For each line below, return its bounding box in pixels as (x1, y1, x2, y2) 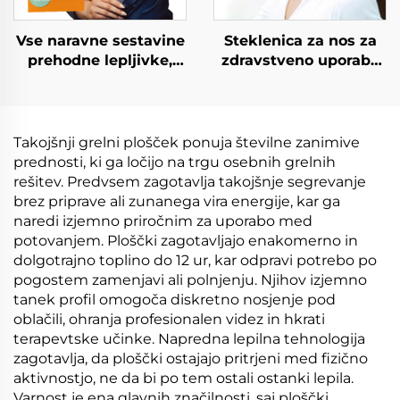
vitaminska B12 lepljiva (13, 111, 187, 128)
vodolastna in (49, 71, 151, 88)
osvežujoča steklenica (217, 130, 383, 147)
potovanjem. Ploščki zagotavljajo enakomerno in (13, 232, 358, 249)
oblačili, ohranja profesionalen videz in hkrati (13, 311, 325, 328)
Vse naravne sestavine (15, 32, 185, 49)
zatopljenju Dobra (233, 91, 367, 108)
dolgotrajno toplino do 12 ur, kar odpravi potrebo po (13, 252, 377, 269)
